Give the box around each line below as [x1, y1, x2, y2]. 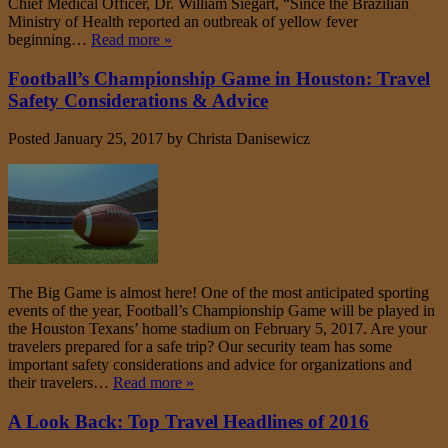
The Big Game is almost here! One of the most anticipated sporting [8, 284, 429, 302]
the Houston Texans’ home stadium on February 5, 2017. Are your [8, 320, 427, 338]
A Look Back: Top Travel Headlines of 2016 [8, 411, 369, 433]
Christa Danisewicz [187, 130, 310, 148]
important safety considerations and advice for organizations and [8, 356, 412, 374]
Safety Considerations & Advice [8, 89, 268, 111]
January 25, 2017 [54, 130, 163, 148]
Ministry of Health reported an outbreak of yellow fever [8, 13, 358, 31]
